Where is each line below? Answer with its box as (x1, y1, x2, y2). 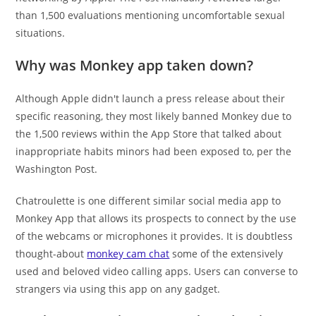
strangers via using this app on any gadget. (16, 282, 221, 296)
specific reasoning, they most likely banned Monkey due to (16, 109, 292, 123)
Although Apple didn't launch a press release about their (16, 92, 286, 105)
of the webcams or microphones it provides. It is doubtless (16, 229, 293, 243)
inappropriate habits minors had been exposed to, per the (16, 145, 292, 158)
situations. (16, 26, 66, 39)
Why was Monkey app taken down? (16, 56, 254, 75)
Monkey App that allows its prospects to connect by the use (16, 212, 297, 225)
